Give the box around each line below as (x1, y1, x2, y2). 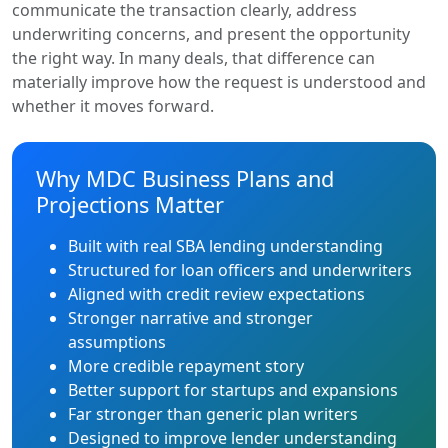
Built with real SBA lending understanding (68, 235, 383, 257)
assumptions (68, 331, 166, 353)
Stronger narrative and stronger (68, 307, 313, 329)
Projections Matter (36, 190, 224, 219)
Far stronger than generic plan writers (68, 403, 358, 425)
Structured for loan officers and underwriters (68, 259, 412, 281)
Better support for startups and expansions (68, 379, 398, 401)
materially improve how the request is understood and (12, 71, 426, 93)
